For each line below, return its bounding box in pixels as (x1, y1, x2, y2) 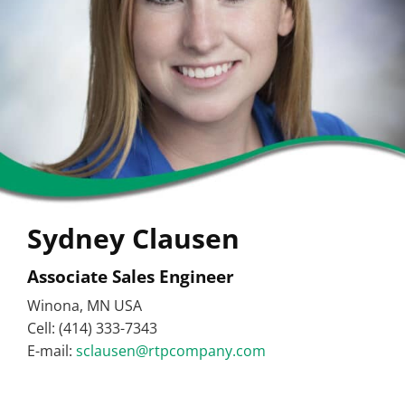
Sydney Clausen (27, 220, 240, 258)
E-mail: (27, 341, 76, 362)
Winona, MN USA (27, 296, 142, 316)
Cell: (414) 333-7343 (27, 318, 157, 339)
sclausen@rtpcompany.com (76, 341, 266, 362)
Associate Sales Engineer (27, 265, 234, 288)
